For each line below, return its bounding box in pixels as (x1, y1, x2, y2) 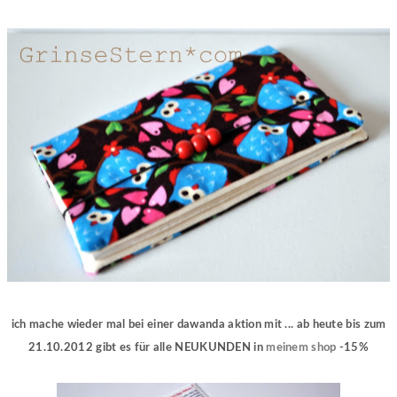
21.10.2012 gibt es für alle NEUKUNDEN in (27, 342, 267, 354)
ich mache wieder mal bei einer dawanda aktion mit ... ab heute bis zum (11, 319, 386, 331)
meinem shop (266, 342, 337, 354)
